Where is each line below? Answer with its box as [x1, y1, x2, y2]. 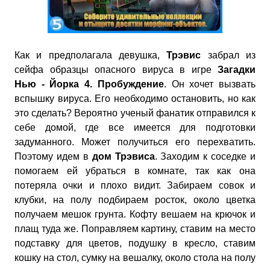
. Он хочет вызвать [163, 78, 256, 89]
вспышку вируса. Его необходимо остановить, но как [14, 93, 256, 104]
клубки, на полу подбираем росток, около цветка [14, 194, 256, 205]
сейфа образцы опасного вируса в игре [14, 64, 218, 75]
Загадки [218, 64, 256, 75]
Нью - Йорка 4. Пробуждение [14, 78, 164, 89]
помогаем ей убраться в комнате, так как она [14, 165, 256, 176]
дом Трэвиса [92, 151, 155, 162]
